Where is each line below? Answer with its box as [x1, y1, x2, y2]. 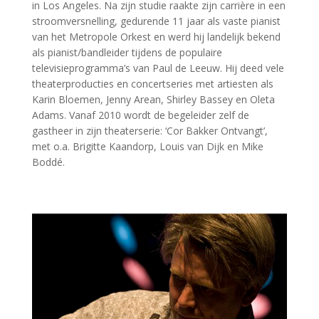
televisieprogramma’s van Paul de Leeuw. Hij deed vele [31, 61, 284, 75]
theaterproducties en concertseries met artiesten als [31, 77, 273, 91]
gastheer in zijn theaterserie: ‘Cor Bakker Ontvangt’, [31, 124, 268, 138]
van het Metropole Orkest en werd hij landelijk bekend [31, 30, 281, 44]
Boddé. [31, 155, 65, 169]
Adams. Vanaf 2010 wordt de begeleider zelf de [31, 108, 249, 122]
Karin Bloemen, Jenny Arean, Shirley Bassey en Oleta [31, 93, 275, 107]
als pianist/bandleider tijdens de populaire [31, 46, 222, 60]
